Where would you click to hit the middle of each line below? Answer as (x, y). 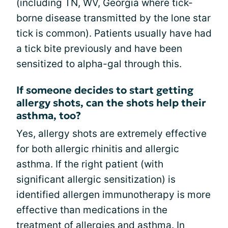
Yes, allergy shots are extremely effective (111, 133)
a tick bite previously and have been (99, 48)
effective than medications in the (92, 210)
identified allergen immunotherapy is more (113, 194)
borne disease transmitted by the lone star (113, 18)
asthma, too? (49, 115)
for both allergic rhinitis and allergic (98, 149)
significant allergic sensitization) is (96, 179)
